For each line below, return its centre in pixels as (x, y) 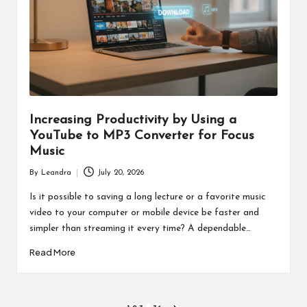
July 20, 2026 (121, 173)
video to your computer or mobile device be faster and (144, 212)
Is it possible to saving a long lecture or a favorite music (147, 197)
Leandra (56, 173)
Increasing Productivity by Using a (133, 121)
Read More (52, 252)
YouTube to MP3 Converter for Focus (142, 136)
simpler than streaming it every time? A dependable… (140, 228)
